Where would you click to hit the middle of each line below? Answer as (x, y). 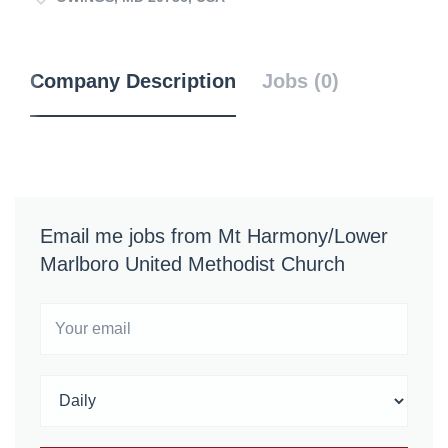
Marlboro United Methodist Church (192, 264)
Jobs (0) (300, 81)
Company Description (133, 81)
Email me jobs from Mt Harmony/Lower (214, 236)
